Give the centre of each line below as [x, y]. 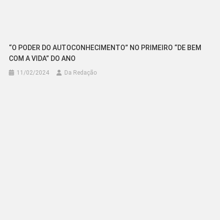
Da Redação [81, 73]
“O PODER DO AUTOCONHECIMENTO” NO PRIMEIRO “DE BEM [105, 48]
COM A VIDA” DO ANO [42, 59]
